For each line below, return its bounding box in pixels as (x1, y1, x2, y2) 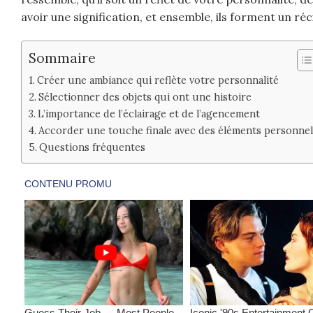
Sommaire (29, 49, 96, 66)
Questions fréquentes (38, 140, 145, 154)
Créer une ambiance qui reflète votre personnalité (36, 73, 279, 87)
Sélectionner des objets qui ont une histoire (38, 89, 252, 103)
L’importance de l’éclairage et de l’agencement (37, 106, 260, 120)
